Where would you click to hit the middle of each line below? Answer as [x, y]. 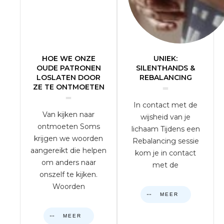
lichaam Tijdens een [165, 129]
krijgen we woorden [68, 138]
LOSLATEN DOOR [68, 77]
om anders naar [68, 162]
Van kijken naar [68, 114]
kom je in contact [165, 153]
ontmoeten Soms [68, 126]
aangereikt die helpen [68, 150]
